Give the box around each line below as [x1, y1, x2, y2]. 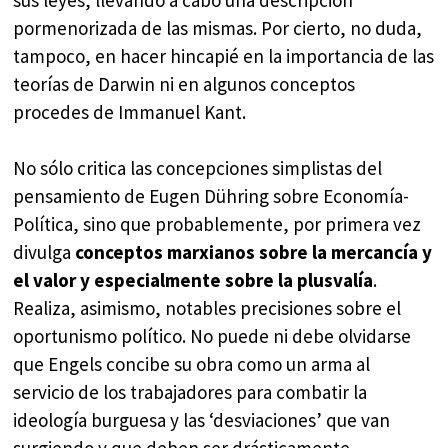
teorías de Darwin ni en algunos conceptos [13, 71, 356, 96]
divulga [13, 240, 76, 265]
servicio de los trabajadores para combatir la [13, 380, 368, 405]
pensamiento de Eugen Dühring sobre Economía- [13, 184, 410, 209]
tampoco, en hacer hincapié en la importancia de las [13, 43, 435, 68]
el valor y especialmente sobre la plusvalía [13, 268, 374, 293]
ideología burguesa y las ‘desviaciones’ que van [13, 408, 391, 433]
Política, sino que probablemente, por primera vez [13, 212, 422, 237]
